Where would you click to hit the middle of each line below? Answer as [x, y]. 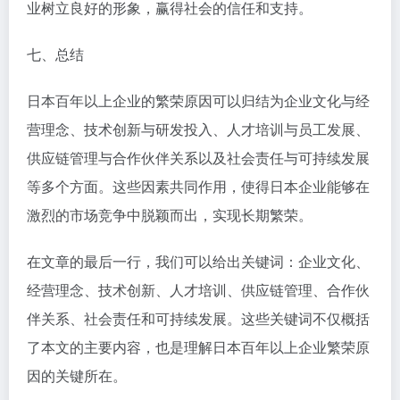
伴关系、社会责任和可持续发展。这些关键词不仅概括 [198, 319]
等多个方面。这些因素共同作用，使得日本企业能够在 [198, 187]
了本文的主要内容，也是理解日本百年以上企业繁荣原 [198, 347]
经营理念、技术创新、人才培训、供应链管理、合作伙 [198, 290]
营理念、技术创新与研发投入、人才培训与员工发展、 [198, 129]
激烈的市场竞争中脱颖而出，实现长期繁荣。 [170, 215]
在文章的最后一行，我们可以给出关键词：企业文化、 [198, 262]
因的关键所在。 [77, 376]
